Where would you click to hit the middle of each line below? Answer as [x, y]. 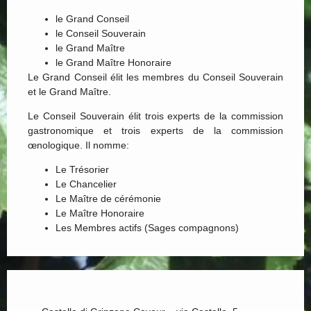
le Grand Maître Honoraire [114, 62]
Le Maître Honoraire [100, 213]
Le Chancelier [86, 184]
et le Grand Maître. [69, 91]
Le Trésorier [82, 170]
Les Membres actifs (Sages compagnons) [147, 228]
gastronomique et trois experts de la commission [155, 130]
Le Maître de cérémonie [108, 199]
